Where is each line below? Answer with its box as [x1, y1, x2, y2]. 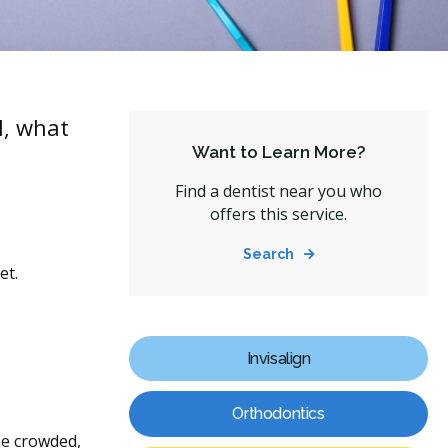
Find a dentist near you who [175, 180, 382, 202]
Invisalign [246, 348, 311, 368]
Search [242, 246, 294, 262]
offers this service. [210, 203, 347, 225]
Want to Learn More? [191, 142, 366, 162]
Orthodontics [232, 404, 325, 424]
